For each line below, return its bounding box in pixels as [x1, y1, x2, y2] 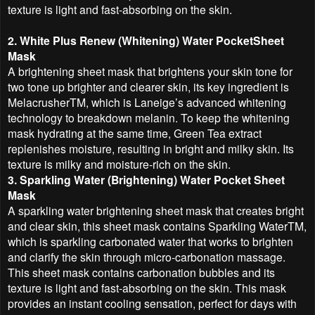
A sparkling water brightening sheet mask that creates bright [8, 202, 304, 218]
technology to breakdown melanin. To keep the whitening [8, 109, 290, 125]
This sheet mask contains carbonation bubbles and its [8, 264, 275, 280]
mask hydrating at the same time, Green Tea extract [8, 124, 262, 141]
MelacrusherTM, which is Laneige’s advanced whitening [8, 94, 286, 110]
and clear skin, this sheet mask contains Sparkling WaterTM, [8, 217, 307, 233]
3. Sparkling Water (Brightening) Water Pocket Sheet [8, 171, 285, 188]
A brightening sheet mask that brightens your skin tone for [8, 63, 292, 79]
